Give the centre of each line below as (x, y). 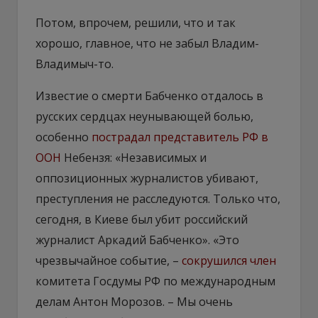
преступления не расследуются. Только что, (158, 198)
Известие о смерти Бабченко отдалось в (149, 95)
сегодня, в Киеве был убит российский (142, 219)
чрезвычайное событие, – (109, 260)
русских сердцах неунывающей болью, (144, 116)
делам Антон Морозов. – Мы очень (134, 301)
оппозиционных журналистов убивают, (147, 178)
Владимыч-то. (75, 64)
